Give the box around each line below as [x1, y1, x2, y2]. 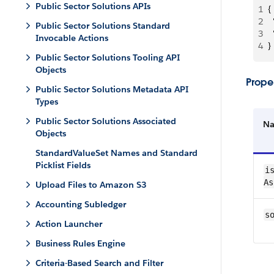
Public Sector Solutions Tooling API [35, 52, 180, 63]
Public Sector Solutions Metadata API [35, 84, 188, 95]
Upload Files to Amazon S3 [35, 179, 147, 190]
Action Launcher [35, 218, 102, 229]
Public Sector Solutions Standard [35, 20, 170, 31]
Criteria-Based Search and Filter [35, 257, 163, 268]
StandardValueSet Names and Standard [35, 147, 198, 158]
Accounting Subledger [35, 199, 126, 210]
